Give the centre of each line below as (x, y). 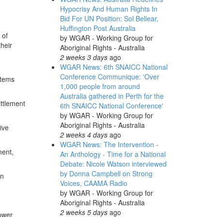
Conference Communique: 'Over (109, 77)
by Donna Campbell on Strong (106, 173)
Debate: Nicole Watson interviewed (113, 164)
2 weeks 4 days (84, 135)
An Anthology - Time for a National (113, 154)
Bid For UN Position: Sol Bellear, (109, 18)
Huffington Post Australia (98, 28)
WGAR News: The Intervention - (109, 144)
